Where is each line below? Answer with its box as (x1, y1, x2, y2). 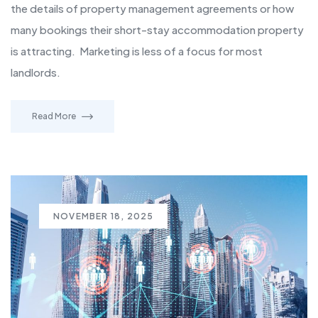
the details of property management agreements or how (11, 1, 294, 16)
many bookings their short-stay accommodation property (11, 23, 304, 37)
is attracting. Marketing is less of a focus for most (11, 44, 263, 58)
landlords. (11, 65, 60, 79)
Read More (32, 111, 76, 122)
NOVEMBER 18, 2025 (53, 211, 154, 222)
